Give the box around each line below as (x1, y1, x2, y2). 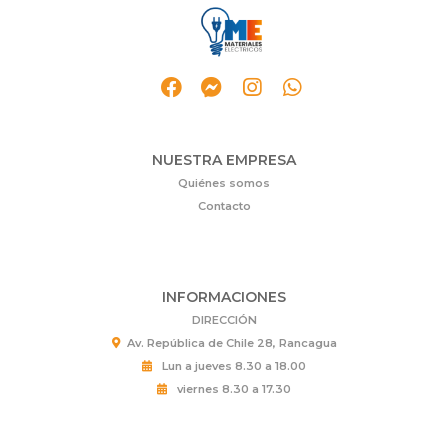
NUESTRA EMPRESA (152, 150, 296, 169)
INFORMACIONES (162, 288, 286, 307)
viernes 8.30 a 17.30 (174, 382, 291, 397)
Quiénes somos (178, 175, 270, 190)
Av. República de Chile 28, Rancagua (126, 336, 337, 351)
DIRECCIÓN (191, 313, 257, 328)
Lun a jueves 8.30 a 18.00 (159, 359, 306, 374)
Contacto (197, 198, 251, 213)
